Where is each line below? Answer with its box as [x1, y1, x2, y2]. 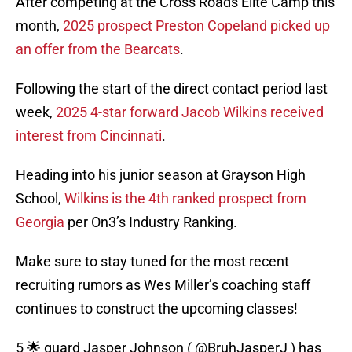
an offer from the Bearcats [16, 41, 180, 58]
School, [16, 190, 64, 207]
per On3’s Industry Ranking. [64, 214, 237, 231]
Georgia [16, 214, 64, 231]
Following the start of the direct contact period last [16, 80, 328, 97]
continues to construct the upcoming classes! [16, 300, 298, 317]
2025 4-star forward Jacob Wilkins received [53, 104, 324, 121]
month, [16, 17, 63, 35]
